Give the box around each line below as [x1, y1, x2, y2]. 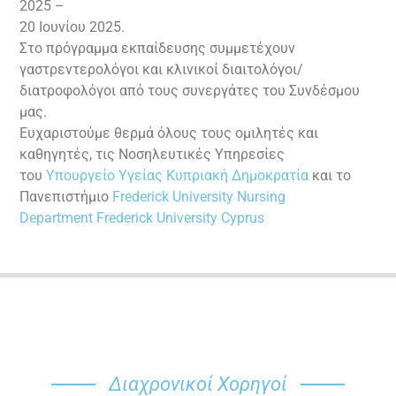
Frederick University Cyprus [96, 209, 265, 227]
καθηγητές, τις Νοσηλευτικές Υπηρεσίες [19, 146, 286, 164]
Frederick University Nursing [112, 188, 286, 206]
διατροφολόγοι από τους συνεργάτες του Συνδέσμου [19, 82, 361, 100]
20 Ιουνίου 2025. [19, 19, 126, 36]
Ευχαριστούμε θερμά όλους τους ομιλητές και [19, 125, 319, 142]
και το [308, 167, 352, 185]
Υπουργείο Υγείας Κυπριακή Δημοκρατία [46, 167, 309, 185]
